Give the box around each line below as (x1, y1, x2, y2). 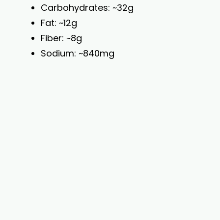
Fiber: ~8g (41, 32, 82, 44)
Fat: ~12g (41, 17, 77, 29)
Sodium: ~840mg (41, 47, 114, 59)
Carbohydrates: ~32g (41, 1, 134, 14)
